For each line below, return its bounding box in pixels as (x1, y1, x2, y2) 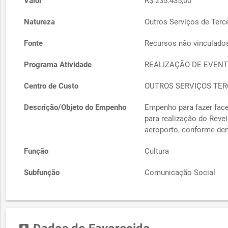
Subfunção (23, 167, 60, 177)
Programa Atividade (23, 60, 92, 69)
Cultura (145, 146, 169, 156)
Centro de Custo (23, 81, 78, 91)
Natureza (23, 17, 55, 26)
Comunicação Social (145, 167, 216, 177)
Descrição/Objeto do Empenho (23, 102, 126, 112)
